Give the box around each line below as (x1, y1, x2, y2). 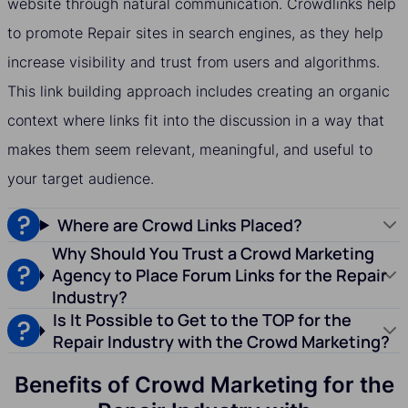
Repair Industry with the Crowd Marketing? (52, 331, 390, 353)
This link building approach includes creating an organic (7, 82, 390, 101)
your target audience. (7, 169, 154, 189)
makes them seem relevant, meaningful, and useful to (7, 140, 372, 159)
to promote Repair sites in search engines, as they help (7, 24, 383, 43)
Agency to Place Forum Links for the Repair (51, 264, 387, 287)
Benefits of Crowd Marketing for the (14, 372, 394, 399)
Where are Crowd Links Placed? (57, 214, 303, 237)
